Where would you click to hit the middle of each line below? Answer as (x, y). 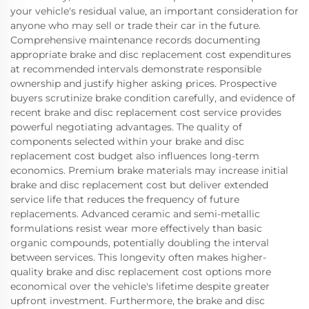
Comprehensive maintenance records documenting (136, 40)
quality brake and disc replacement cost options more (141, 271)
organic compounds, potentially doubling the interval (140, 242)
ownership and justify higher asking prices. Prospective (143, 83)
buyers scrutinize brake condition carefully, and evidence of (153, 98)
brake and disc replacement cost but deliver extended (139, 185)
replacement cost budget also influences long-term (135, 156)
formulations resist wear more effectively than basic (136, 228)
